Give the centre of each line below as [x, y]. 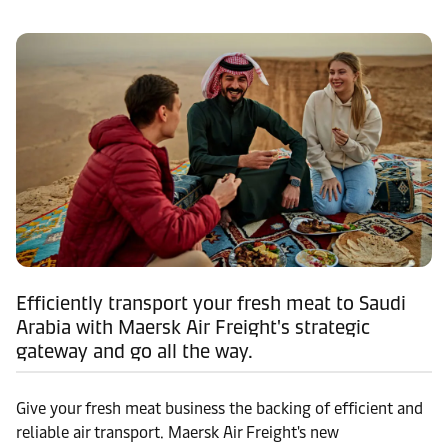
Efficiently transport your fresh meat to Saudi [211, 303]
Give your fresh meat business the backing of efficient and [219, 408]
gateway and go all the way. [134, 351]
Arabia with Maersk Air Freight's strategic [193, 327]
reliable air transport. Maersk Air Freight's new [177, 432]
